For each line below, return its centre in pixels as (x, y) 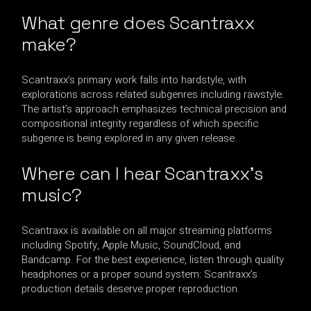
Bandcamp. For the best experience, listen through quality (153, 259)
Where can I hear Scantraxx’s (142, 173)
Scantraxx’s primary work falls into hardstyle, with (134, 79)
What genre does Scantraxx (138, 23)
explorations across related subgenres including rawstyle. (153, 94)
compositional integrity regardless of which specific (141, 123)
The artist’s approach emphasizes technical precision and (154, 109)
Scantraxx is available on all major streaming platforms (147, 230)
